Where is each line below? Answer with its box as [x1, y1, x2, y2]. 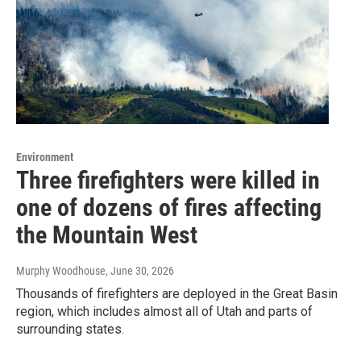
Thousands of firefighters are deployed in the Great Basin [16, 285, 338, 301]
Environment [16, 150, 73, 164]
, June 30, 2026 [106, 263, 174, 277]
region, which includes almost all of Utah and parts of [16, 303, 313, 319]
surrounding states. [16, 321, 124, 337]
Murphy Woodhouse [16, 263, 106, 277]
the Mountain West [16, 220, 197, 249]
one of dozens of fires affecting [16, 193, 322, 222]
